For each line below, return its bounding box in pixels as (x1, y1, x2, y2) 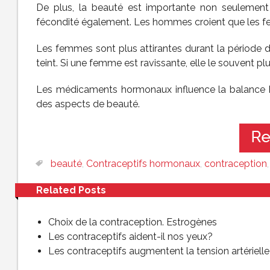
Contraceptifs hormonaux (86, 158, 200, 169)
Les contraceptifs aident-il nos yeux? (48, 231, 213, 242)
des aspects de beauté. (36, 98, 140, 110)
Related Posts (36, 184, 106, 196)
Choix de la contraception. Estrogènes (48, 216, 217, 228)
